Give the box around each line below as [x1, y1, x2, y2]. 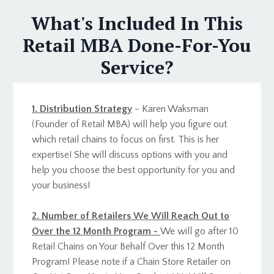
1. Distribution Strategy [32, 103, 132, 114]
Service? [101, 54, 173, 80]
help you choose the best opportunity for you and [32, 164, 235, 176]
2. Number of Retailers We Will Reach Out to [32, 210, 229, 221]
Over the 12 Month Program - [32, 225, 160, 237]
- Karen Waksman [135, 103, 209, 114]
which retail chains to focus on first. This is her [32, 133, 219, 145]
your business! [32, 179, 92, 191]
